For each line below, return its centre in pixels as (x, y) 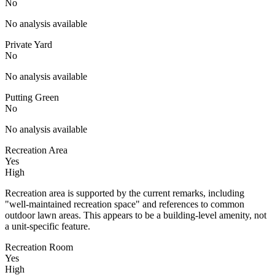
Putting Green (32, 97)
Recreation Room (39, 247)
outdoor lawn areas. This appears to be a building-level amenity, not (136, 215)
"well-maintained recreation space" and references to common (125, 204)
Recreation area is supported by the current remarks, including (125, 193)
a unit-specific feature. (48, 226)
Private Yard (29, 44)
